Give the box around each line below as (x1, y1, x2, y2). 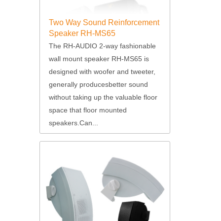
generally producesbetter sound (48, 80, 148, 88)
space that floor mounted (48, 106, 127, 114)
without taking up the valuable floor (48, 93, 157, 101)
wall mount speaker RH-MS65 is (48, 54, 149, 63)
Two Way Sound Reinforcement (48, 18, 159, 27)
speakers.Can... (48, 118, 98, 127)
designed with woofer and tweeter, (48, 67, 155, 75)
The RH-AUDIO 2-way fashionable (48, 41, 156, 50)
